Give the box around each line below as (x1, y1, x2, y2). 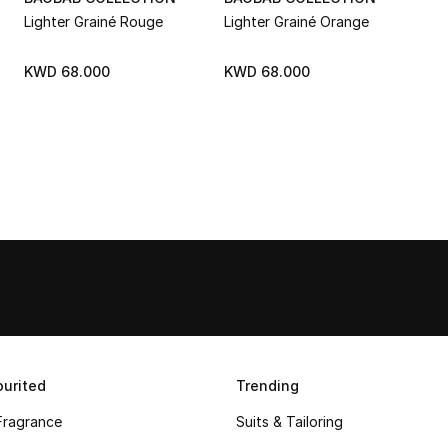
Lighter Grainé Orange (224, 13, 369, 30)
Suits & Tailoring (236, 413, 343, 430)
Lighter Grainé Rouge (24, 13, 163, 30)
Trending (236, 377, 299, 394)
